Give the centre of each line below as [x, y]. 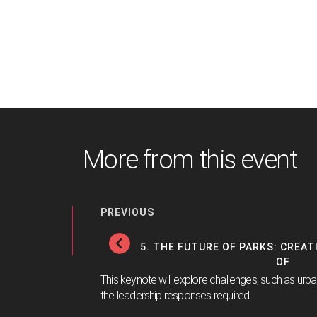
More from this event [190, 160]
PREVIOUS [127, 213]
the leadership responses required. [178, 296]
